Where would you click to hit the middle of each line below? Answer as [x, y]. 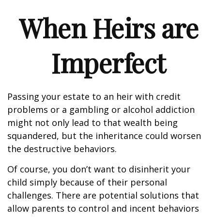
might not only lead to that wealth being [93, 123]
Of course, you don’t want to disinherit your [99, 169]
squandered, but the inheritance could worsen [104, 136]
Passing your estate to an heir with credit [94, 96]
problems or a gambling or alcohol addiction [101, 109]
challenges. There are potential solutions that [103, 195]
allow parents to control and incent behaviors [103, 208]
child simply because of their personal [87, 182]
